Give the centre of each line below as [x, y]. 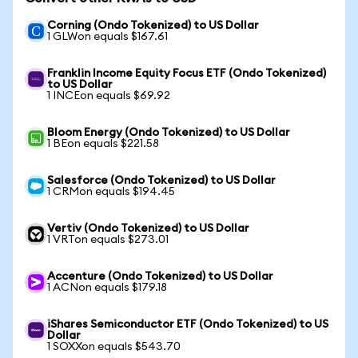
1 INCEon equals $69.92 [109, 96]
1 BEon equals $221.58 [103, 144]
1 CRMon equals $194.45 [111, 192]
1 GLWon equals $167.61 [107, 37]
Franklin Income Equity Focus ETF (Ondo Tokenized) [187, 74]
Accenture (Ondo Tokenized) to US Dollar [160, 276]
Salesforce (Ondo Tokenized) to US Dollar [161, 181]
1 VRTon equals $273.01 [108, 240]
